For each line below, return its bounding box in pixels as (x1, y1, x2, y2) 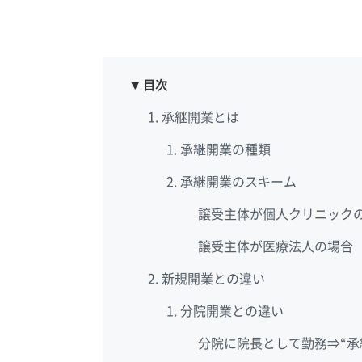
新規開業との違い (162, 272, 266, 286)
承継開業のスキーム (179, 175, 297, 189)
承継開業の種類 (179, 143, 271, 157)
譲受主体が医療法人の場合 (198, 240, 354, 254)
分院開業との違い (179, 305, 284, 318)
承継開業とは (162, 111, 240, 124)
